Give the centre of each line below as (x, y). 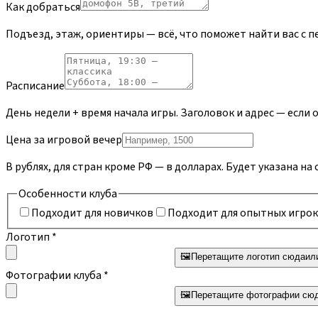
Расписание (35, 86)
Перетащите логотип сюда (248, 257)
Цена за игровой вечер (64, 139)
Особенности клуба (68, 193)
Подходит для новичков (92, 213)
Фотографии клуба (54, 276)
